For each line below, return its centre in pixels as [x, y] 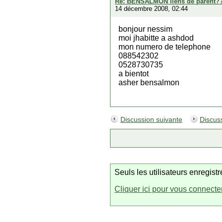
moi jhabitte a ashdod [156, 38]
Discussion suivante [151, 120]
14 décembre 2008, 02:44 [151, 9]
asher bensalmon [149, 83]
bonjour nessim [145, 29]
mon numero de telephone [165, 47]
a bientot [134, 74]
